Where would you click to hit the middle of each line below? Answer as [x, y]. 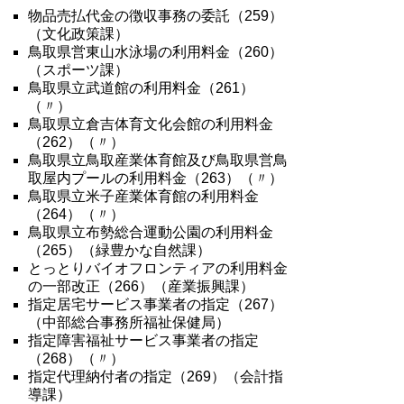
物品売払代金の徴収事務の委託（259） [156, 16]
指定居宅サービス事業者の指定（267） [156, 304]
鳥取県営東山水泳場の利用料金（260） [156, 52]
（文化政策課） [79, 34]
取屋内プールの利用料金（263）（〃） [156, 178]
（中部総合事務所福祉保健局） [129, 322]
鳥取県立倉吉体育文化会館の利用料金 [151, 124]
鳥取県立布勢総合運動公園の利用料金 [151, 232]
